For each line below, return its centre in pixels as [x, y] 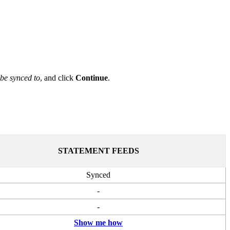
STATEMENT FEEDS [98, 150]
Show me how [98, 222]
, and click [58, 78]
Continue [92, 78]
